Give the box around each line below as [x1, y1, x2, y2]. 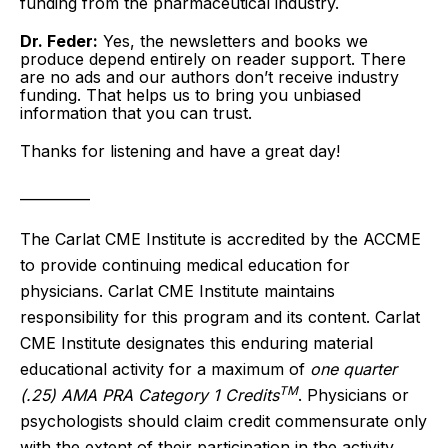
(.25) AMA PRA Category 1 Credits [20, 384, 279, 405]
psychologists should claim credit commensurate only [20, 410, 427, 431]
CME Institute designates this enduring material [20, 332, 373, 353]
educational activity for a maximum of [20, 358, 310, 379]
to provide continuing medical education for [20, 254, 350, 275]
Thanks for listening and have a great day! [20, 140, 340, 161]
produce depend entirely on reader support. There [20, 48, 406, 69]
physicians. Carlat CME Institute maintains [20, 280, 335, 301]
